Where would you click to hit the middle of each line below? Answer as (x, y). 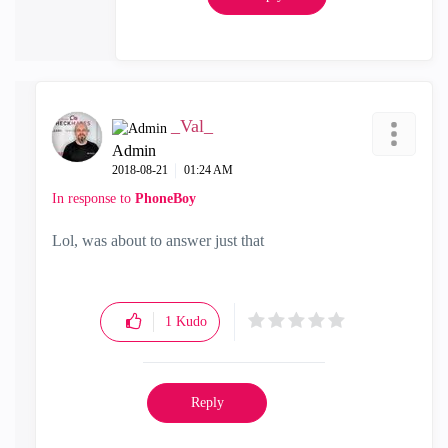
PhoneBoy (165, 199)
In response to (93, 199)
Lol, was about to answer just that (158, 241)
